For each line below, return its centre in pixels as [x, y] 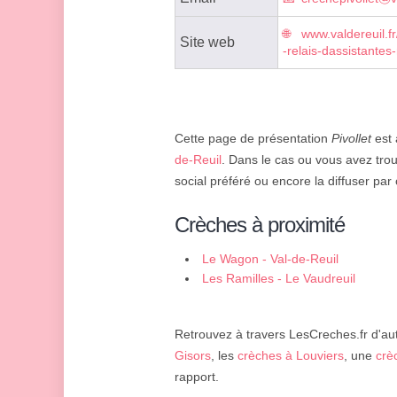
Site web [207, 43]
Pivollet [351, 139]
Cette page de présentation [253, 139]
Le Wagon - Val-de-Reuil [270, 259]
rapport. [197, 377]
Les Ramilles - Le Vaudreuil [279, 279]
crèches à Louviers [291, 356]
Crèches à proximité [260, 225]
